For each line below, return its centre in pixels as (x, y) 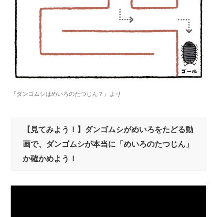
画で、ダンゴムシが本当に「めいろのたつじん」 (108, 144)
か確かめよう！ (50, 158)
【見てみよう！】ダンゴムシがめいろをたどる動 (108, 129)
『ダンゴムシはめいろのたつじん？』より (66, 93)
